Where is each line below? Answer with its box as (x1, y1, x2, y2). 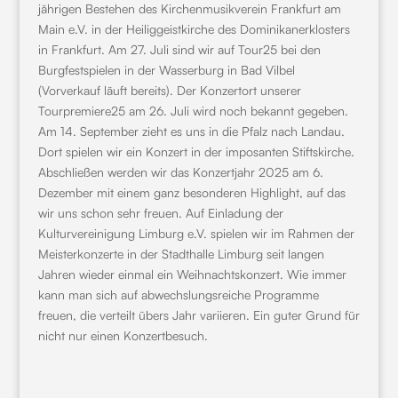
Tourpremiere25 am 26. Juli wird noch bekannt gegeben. (37, 103, 348, 118)
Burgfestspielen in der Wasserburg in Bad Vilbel (37, 62, 295, 77)
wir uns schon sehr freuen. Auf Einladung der (37, 205, 283, 220)
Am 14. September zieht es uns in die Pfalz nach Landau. (37, 123, 345, 139)
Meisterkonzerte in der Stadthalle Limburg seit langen (37, 246, 324, 261)
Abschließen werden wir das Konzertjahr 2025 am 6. (37, 164, 323, 179)
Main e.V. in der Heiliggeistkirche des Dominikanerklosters (37, 21, 350, 36)
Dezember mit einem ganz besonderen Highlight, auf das (37, 185, 346, 200)
